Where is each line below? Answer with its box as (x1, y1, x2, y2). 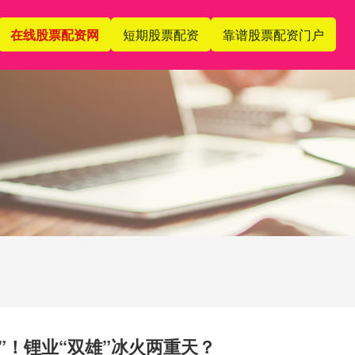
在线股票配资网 (10, 25, 99, 44)
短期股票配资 (122, 25, 199, 44)
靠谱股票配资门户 (222, 25, 324, 44)
